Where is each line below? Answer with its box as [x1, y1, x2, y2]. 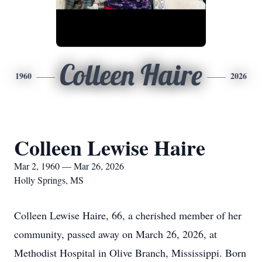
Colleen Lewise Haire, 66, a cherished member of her [14, 208, 242, 222]
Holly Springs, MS [14, 174, 84, 186]
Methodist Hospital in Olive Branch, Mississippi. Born [14, 246, 246, 260]
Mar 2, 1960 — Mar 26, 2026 [14, 160, 124, 172]
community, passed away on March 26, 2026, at [14, 227, 217, 241]
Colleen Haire [60, 57, 202, 92]
